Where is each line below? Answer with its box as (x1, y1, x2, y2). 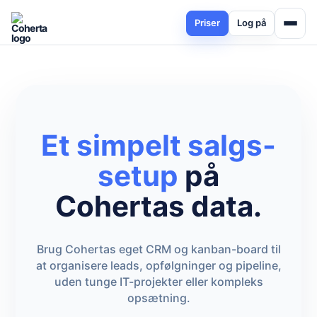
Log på (237, 17, 266, 28)
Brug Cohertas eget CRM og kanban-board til (36, 242, 281, 256)
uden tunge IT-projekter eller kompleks (54, 275, 263, 289)
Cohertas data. (55, 189, 262, 224)
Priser (195, 17, 220, 28)
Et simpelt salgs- (41, 128, 276, 163)
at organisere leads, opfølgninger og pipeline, (35, 258, 282, 272)
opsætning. (127, 291, 190, 305)
